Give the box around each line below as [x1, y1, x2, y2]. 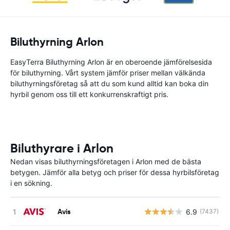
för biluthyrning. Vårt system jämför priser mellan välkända [10, 68, 205, 77]
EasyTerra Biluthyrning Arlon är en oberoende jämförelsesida [10, 57, 212, 66]
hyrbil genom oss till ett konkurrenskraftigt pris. [10, 90, 168, 99]
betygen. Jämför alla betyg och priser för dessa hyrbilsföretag [10, 168, 219, 177]
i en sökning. [10, 179, 52, 187]
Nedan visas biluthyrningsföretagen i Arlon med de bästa [10, 157, 201, 166]
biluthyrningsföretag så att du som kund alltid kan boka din [10, 79, 208, 88]
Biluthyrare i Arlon [10, 141, 113, 156]
